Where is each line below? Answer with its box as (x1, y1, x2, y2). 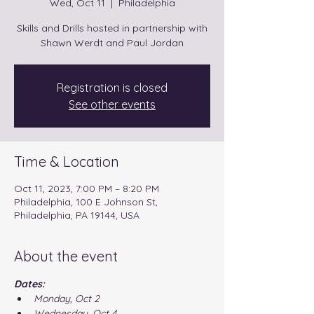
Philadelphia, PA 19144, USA (14, 209, 139, 221)
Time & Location (14, 153, 119, 170)
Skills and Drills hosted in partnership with (17, 22, 207, 34)
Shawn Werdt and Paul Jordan (41, 36, 184, 49)
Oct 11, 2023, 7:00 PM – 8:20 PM (14, 182, 159, 195)
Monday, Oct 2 (34, 292, 100, 305)
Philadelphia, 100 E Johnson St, (14, 196, 158, 208)
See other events (69, 97, 156, 111)
